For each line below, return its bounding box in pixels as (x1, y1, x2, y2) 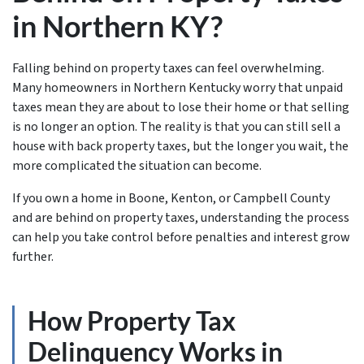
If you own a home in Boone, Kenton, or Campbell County (12, 189, 330, 207)
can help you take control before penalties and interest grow (12, 228, 350, 246)
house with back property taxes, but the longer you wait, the (12, 137, 349, 155)
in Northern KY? (12, 8, 223, 44)
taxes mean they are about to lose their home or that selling (12, 98, 349, 116)
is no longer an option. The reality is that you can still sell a (12, 118, 340, 136)
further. (12, 248, 54, 266)
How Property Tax (28, 305, 236, 336)
